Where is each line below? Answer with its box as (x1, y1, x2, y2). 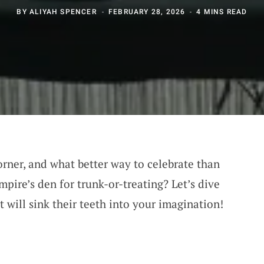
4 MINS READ (196, 7, 247, 16)
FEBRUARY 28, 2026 (108, 7, 186, 16)
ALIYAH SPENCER (29, 7, 97, 16)
